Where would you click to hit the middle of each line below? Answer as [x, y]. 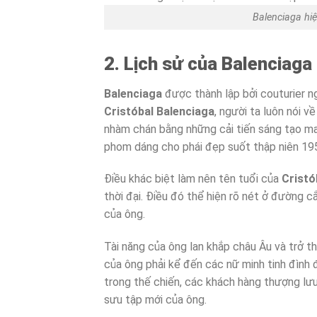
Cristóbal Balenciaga [159, 111]
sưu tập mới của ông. [155, 300]
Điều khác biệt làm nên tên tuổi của [193, 179]
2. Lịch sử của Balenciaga [208, 63]
